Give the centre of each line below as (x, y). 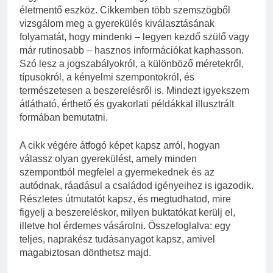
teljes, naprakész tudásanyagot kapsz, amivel (117, 239)
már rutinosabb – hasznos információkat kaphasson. (132, 51)
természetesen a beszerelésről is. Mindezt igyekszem (134, 91)
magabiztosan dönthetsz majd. (85, 253)
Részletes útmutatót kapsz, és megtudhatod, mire (125, 199)
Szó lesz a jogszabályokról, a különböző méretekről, (132, 64)
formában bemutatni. (64, 118)
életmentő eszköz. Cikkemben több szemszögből (125, 10)
